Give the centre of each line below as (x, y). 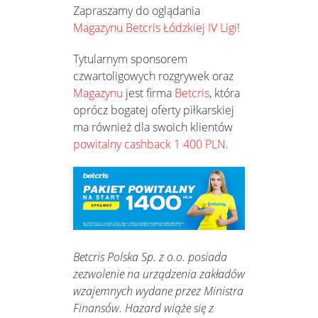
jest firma (149, 93)
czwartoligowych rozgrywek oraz (153, 76)
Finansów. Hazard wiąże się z (143, 308)
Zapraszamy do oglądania (137, 10)
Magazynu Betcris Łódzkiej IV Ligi (155, 27)
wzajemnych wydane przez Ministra (158, 291)
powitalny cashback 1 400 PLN (149, 144)
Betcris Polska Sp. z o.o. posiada (150, 257)
